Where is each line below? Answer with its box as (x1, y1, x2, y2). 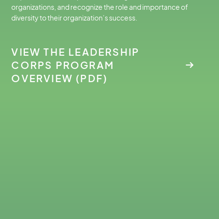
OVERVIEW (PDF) (11, 72, 108, 85)
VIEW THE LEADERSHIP (11, 45, 140, 58)
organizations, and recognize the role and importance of (11, 2, 189, 12)
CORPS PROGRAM (11, 59, 114, 71)
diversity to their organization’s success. (11, 13, 138, 22)
